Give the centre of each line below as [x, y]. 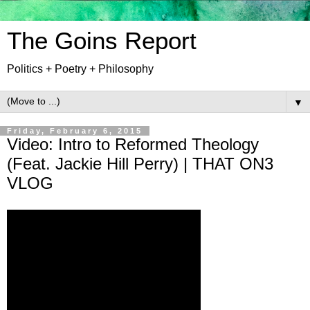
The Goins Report [102, 41]
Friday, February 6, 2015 [75, 131]
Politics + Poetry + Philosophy [80, 69]
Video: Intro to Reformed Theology [133, 144]
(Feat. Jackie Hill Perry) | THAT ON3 [140, 164]
